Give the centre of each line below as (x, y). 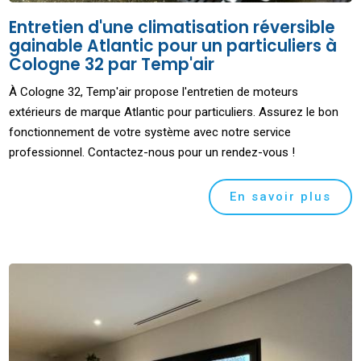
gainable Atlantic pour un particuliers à (173, 46)
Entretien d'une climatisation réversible (172, 27)
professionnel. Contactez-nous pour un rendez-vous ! (152, 152)
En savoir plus (280, 196)
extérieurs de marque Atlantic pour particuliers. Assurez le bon (174, 112)
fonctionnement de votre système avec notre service (150, 132)
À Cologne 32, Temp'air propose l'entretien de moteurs (154, 91)
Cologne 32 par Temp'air (112, 64)
